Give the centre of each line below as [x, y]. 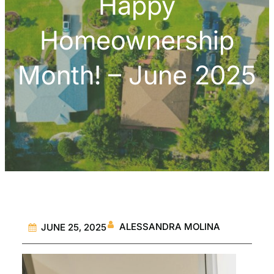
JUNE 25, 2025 [74, 228]
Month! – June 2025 [137, 75]
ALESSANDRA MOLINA [170, 226]
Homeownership [137, 40]
